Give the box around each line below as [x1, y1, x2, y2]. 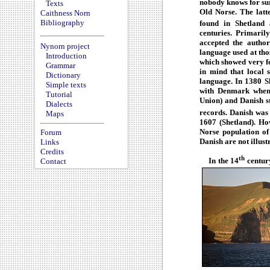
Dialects [46, 99, 72, 109]
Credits [40, 147, 64, 157]
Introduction [46, 51, 87, 61]
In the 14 [199, 156, 239, 166]
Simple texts [46, 80, 86, 90]
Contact [40, 157, 66, 166]
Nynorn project [40, 42, 90, 51]
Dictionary [46, 71, 81, 80]
